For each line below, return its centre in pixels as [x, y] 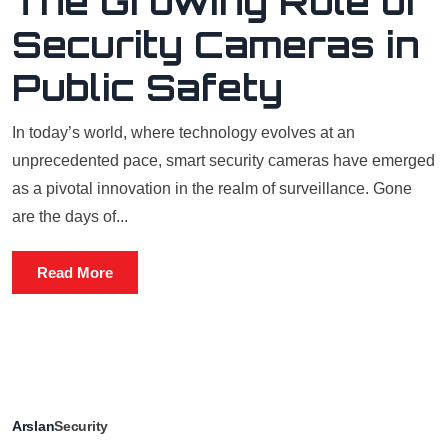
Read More [75, 272]
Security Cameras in [216, 44]
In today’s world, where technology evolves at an [183, 132]
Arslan [33, 426]
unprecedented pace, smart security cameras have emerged [223, 160]
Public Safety [147, 87]
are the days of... [70, 216]
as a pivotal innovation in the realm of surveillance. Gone [212, 188]
